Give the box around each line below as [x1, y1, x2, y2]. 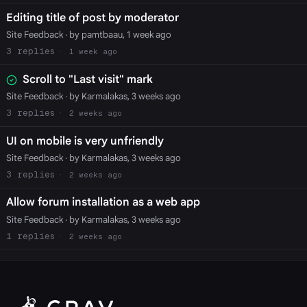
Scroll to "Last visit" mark [22, 72, 153, 86]
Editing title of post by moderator [5, 11, 179, 25]
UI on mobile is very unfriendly [5, 134, 164, 148]
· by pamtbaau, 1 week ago [62, 29, 171, 41]
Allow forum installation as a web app [5, 195, 200, 210]
